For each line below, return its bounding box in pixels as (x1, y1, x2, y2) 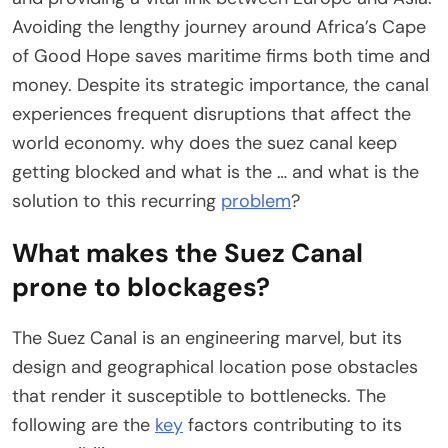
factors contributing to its (183, 413, 402, 438)
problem (221, 189, 291, 214)
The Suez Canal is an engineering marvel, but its (12, 326, 402, 351)
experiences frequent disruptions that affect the (12, 102, 411, 127)
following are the (12, 413, 155, 438)
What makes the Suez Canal (12, 236, 363, 271)
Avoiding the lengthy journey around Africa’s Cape (12, 15, 426, 40)
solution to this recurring (12, 189, 221, 214)
